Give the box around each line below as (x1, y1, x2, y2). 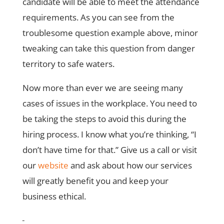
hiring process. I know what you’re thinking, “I (22, 128, 196, 140)
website (37, 159, 68, 171)
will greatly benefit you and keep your (22, 175, 168, 186)
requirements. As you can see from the (22, 11, 174, 23)
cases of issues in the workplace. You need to (22, 97, 197, 109)
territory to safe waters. (22, 58, 114, 69)
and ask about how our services (68, 159, 192, 171)
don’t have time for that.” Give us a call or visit (22, 144, 197, 155)
